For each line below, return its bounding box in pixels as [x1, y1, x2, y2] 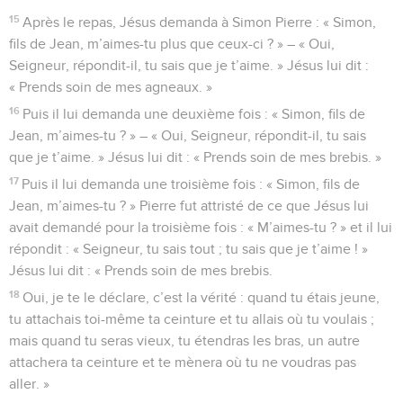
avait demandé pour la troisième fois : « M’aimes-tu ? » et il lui [9, 219, 392, 235]
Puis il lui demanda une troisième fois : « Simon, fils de [22, 176, 361, 192]
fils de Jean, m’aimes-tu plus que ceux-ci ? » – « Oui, [9, 36, 335, 51]
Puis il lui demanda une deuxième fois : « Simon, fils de [22, 106, 366, 121]
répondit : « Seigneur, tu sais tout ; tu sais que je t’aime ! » [9, 241, 368, 256]
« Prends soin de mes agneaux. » [9, 79, 212, 94]
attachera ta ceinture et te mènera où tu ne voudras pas [9, 354, 356, 370]
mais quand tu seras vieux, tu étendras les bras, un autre [9, 333, 360, 348]
